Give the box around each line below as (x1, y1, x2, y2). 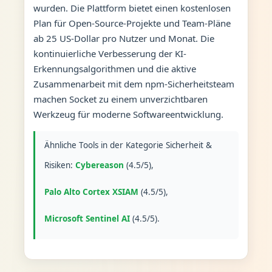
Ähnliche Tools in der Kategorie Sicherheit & (44, 139, 212, 151)
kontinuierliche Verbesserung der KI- (33, 47, 186, 59)
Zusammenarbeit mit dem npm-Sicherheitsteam (33, 77, 234, 90)
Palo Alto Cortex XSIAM (44, 186, 138, 197)
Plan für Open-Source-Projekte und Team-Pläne (33, 16, 231, 29)
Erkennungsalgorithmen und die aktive (33, 62, 196, 75)
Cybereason (75, 159, 124, 171)
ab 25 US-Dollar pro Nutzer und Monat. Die (33, 32, 214, 44)
